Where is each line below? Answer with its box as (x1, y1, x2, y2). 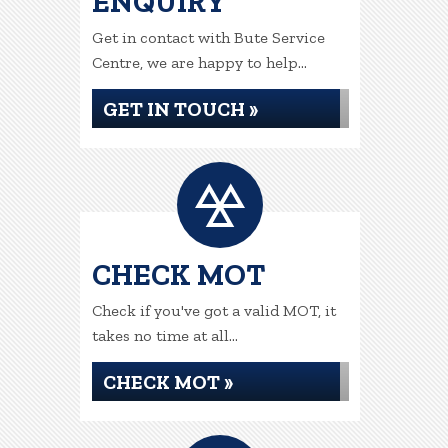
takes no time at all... (91, 326, 238, 345)
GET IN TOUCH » (102, 97, 258, 121)
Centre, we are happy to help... (91, 53, 307, 72)
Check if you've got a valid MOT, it (91, 301, 336, 320)
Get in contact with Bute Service (91, 28, 325, 47)
